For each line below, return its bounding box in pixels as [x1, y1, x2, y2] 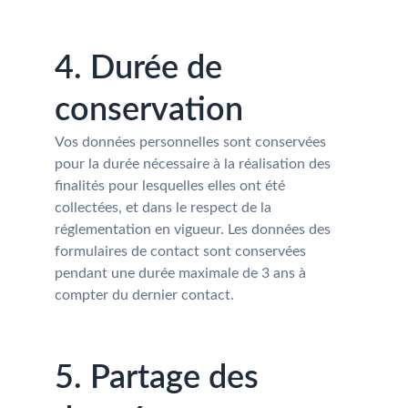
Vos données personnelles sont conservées [55, 135, 330, 149]
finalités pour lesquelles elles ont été [55, 178, 289, 193]
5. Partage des [55, 362, 267, 394]
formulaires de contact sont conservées [55, 244, 310, 259]
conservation [55, 94, 243, 127]
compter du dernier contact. [55, 288, 234, 302]
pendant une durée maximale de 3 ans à [55, 266, 310, 280]
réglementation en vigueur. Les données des [55, 222, 334, 237]
